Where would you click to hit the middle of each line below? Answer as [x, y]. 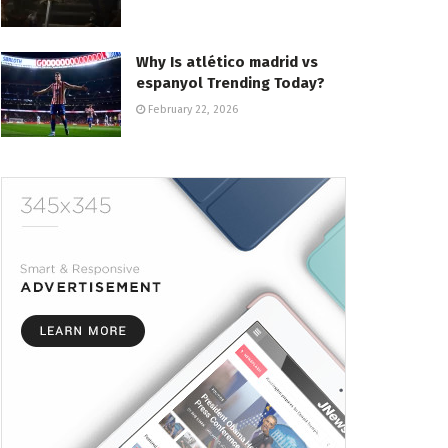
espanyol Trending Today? [230, 82]
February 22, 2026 [191, 109]
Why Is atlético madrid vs [227, 61]
